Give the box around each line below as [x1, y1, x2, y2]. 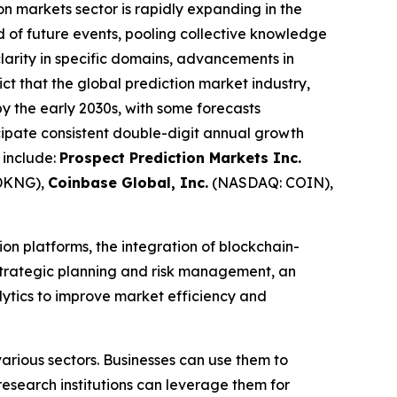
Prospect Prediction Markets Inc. [59, 149, 301, 167]
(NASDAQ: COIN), [208, 174, 333, 191]
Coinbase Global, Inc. [48, 174, 208, 191]
